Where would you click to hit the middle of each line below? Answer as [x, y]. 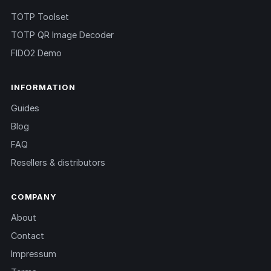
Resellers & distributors [58, 163]
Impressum [34, 254]
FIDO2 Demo [36, 53]
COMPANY [34, 197]
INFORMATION [43, 88]
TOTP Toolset [40, 17]
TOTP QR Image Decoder [62, 35]
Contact [28, 236]
